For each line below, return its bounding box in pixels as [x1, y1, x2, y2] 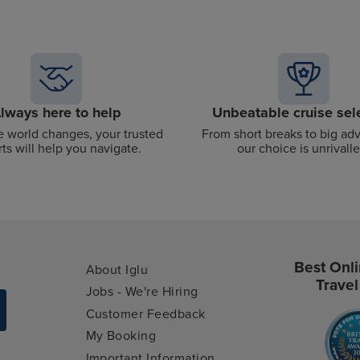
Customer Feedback [85, 305, 206, 322]
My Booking [85, 328, 157, 345]
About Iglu [85, 261, 149, 278]
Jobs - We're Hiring [85, 284, 198, 301]
